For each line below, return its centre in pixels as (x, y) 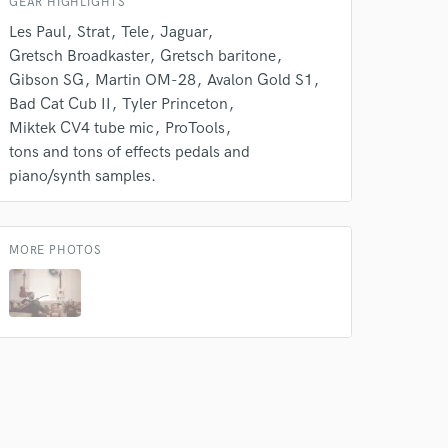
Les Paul (37, 32)
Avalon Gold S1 (260, 80)
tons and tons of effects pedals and (129, 152)
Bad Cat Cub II (60, 104)
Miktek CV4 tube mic (81, 128)
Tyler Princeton (175, 104)
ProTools (195, 128)
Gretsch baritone (218, 56)
